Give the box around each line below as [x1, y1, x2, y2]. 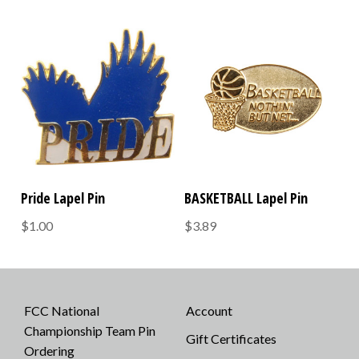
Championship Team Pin [24, 323, 155, 339]
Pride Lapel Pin [21, 188, 106, 208]
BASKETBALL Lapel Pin [184, 188, 309, 208]
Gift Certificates [185, 331, 276, 347]
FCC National [24, 303, 99, 319]
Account [185, 303, 232, 319]
